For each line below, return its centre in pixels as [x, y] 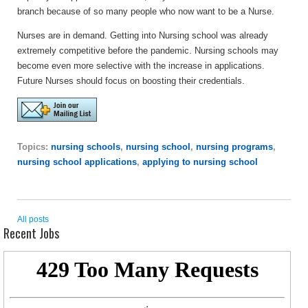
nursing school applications [77, 162]
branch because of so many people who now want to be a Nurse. [146, 11]
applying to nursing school [200, 162]
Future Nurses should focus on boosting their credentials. [132, 80]
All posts [33, 219]
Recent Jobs [31, 233]
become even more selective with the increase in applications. [141, 65]
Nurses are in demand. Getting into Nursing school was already [143, 35]
